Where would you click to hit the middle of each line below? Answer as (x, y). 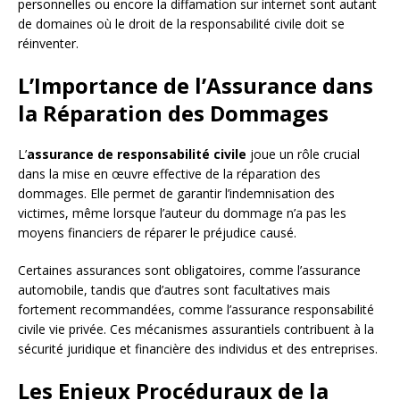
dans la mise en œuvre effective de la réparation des (169, 174)
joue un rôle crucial (303, 154)
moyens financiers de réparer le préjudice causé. (157, 233)
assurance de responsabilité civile (137, 154)
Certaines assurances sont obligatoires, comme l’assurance (189, 271)
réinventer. (48, 44)
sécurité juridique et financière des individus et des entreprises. (198, 349)
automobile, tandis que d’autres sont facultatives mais (174, 290)
